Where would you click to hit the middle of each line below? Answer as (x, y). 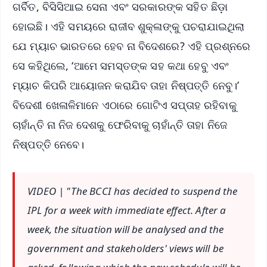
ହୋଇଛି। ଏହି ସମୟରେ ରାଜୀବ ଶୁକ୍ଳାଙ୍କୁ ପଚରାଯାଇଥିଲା (129, 27)
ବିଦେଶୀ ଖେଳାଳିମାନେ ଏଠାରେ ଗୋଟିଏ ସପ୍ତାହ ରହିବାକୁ (125, 105)
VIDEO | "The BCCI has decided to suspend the (133, 191)
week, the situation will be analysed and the (126, 229)
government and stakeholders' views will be (126, 249)
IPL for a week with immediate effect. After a (127, 210)
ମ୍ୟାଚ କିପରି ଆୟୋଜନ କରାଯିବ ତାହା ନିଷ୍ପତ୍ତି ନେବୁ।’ (126, 86)
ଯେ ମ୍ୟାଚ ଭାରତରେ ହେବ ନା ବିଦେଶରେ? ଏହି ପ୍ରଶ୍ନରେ (132, 46)
